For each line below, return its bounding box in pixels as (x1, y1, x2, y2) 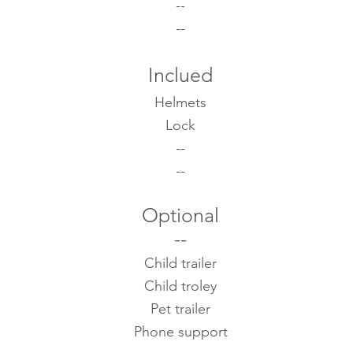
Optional (142, 203, 219, 227)
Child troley (144, 277, 217, 295)
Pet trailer (150, 300, 210, 318)
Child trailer (144, 255, 217, 272)
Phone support (133, 323, 228, 340)
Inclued (148, 63, 213, 87)
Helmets (154, 94, 206, 111)
